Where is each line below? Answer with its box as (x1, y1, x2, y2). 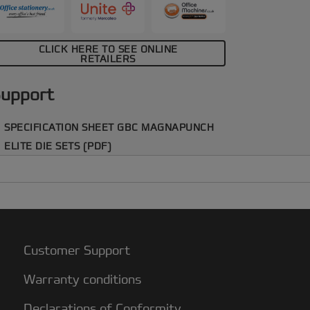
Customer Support (23, 242, 130, 259)
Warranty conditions (23, 271, 141, 288)
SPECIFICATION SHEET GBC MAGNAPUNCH (4, 121, 214, 134)
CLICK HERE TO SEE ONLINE (38, 43, 178, 56)
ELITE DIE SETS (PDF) (4, 140, 111, 153)
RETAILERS (80, 53, 136, 66)
